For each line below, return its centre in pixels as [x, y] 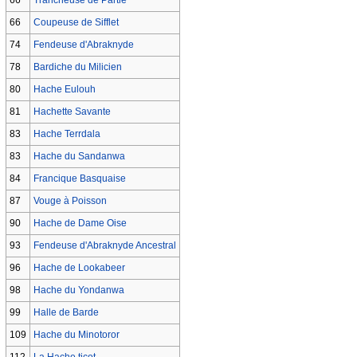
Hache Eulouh [64, 89]
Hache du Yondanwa [78, 290]
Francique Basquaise [79, 178]
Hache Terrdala [67, 133]
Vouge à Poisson [70, 200]
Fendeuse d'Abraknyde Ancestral [104, 245]
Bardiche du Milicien [77, 67]
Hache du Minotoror [76, 334]
